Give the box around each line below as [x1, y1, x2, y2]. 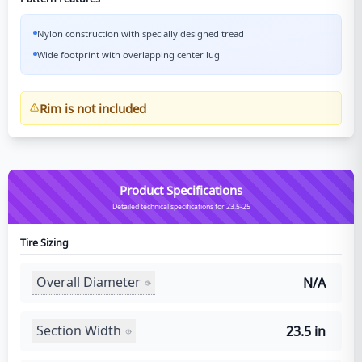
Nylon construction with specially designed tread [37, 27, 244, 40]
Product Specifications [120, 181, 242, 198]
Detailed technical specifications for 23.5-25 [112, 201, 250, 212]
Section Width [36, 322, 121, 339]
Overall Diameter [36, 273, 141, 291]
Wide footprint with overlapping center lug [37, 48, 220, 61]
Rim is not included [39, 99, 146, 116]
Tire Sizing [20, 235, 69, 250]
